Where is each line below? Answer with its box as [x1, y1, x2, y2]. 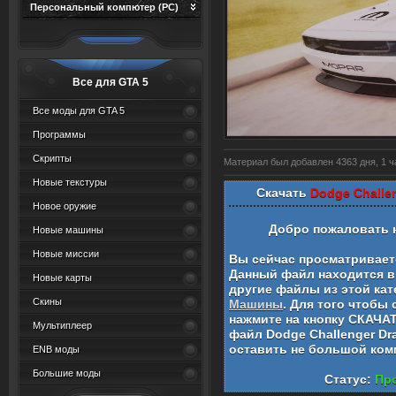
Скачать [255, 186, 307, 200]
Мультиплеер [33, 320, 92, 331]
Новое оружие [33, 201, 96, 211]
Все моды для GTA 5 [33, 105, 125, 116]
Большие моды [33, 368, 101, 378]
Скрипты [33, 153, 72, 164]
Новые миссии [33, 248, 99, 259]
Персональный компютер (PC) [30, 2, 179, 12]
